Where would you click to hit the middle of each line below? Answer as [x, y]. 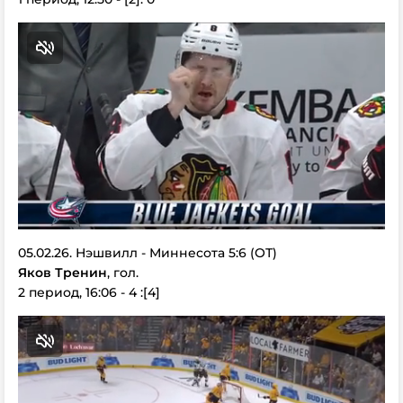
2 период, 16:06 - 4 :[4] [89, 292]
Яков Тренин [63, 272]
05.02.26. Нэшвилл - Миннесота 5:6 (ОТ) [148, 252]
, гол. [123, 272]
